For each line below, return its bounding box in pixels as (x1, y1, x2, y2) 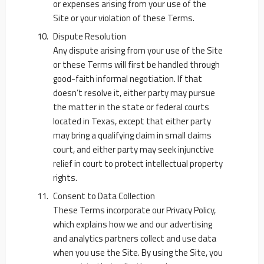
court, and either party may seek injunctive (53, 143, 214, 156)
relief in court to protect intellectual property (53, 157, 223, 170)
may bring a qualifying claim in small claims (53, 128, 212, 142)
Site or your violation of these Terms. (53, 11, 194, 25)
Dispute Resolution (53, 29, 126, 43)
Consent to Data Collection (53, 189, 155, 203)
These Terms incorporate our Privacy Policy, (53, 203, 216, 217)
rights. (53, 171, 77, 184)
